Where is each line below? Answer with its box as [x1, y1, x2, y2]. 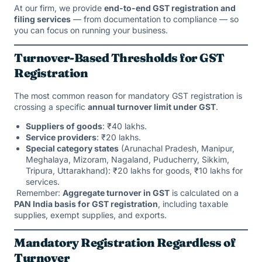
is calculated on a [170, 188, 239, 198]
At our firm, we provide [14, 3, 104, 13]
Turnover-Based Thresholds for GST [14, 50, 225, 65]
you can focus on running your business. [14, 25, 168, 36]
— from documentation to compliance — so [71, 14, 239, 25]
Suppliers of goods [26, 121, 102, 132]
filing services [14, 14, 71, 25]
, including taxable [158, 199, 228, 209]
